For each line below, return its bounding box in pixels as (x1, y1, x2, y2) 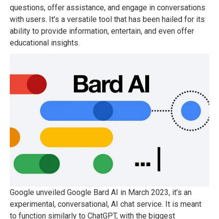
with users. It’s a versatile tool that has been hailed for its (10, 15, 205, 24)
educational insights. (10, 38, 80, 48)
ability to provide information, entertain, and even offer (10, 26, 194, 36)
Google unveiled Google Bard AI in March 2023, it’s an (10, 187, 192, 197)
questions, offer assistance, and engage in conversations (10, 3, 205, 13)
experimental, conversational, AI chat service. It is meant (10, 199, 201, 209)
